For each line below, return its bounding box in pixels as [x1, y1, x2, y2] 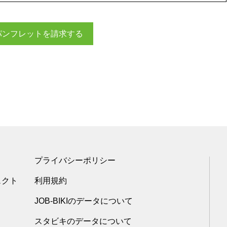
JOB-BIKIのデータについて [34, 197, 133, 205]
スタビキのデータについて [34, 217, 132, 225]
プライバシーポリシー [34, 156, 116, 165]
